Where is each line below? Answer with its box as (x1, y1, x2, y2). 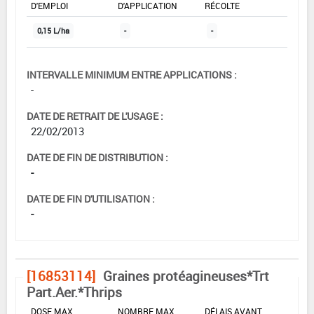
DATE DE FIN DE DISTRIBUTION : (27, 151, 168, 165)
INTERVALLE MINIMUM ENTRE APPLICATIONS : (27, 68, 237, 82)
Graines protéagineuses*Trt (103, 267, 269, 286)
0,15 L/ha (37, 26, 69, 36)
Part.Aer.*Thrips (27, 283, 122, 302)
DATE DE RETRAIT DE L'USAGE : (27, 109, 163, 123)
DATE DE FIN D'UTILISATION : (27, 192, 155, 206)
